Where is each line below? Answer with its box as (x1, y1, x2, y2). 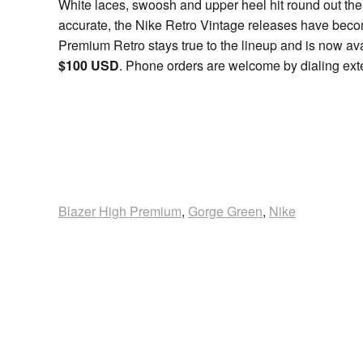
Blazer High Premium (58, 202, 181, 220)
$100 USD (58, 56, 119, 75)
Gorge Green (188, 202, 263, 220)
